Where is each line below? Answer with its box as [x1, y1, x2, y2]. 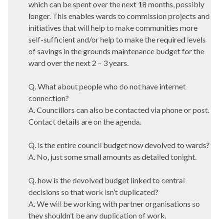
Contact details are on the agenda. [28, 117, 141, 126]
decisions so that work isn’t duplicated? [28, 187, 158, 197]
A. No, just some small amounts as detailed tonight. [28, 152, 197, 161]
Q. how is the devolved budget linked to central [28, 175, 185, 185]
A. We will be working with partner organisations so [28, 199, 200, 208]
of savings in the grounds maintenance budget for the [28, 46, 204, 56]
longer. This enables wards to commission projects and [28, 11, 210, 21]
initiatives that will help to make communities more [28, 23, 197, 32]
